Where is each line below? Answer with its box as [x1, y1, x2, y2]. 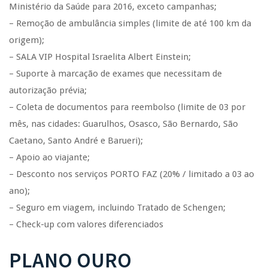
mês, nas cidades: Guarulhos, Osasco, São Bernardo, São [9, 118, 238, 129]
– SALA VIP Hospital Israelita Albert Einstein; [9, 51, 191, 62]
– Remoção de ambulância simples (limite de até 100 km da [9, 18, 251, 29]
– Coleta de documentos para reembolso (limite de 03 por [9, 102, 245, 112]
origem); [9, 35, 44, 45]
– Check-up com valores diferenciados [9, 219, 163, 230]
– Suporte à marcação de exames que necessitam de [9, 68, 222, 79]
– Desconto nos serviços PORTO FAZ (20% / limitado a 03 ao [9, 169, 254, 179]
